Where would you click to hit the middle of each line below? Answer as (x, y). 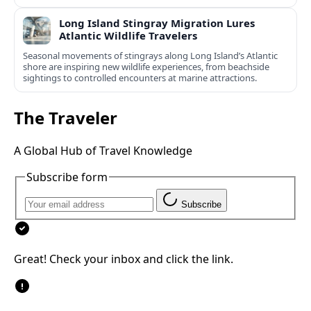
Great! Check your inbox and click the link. (124, 259)
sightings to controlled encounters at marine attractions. (140, 78)
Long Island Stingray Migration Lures (157, 23)
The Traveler (66, 118)
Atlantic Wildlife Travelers (128, 36)
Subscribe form (67, 177)
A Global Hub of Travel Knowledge (103, 151)
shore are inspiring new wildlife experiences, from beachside (146, 67)
